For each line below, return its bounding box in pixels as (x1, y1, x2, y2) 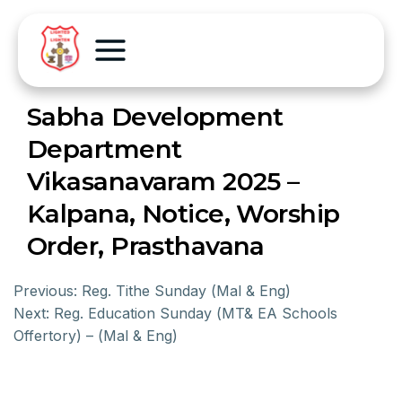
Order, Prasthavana (27, 231, 265, 261)
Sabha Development (27, 101, 284, 132)
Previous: (13, 282, 77, 300)
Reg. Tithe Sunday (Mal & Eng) (82, 282, 291, 300)
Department (27, 134, 182, 164)
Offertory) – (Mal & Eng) (13, 327, 178, 345)
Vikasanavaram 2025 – (27, 166, 300, 197)
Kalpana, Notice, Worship (27, 198, 340, 229)
